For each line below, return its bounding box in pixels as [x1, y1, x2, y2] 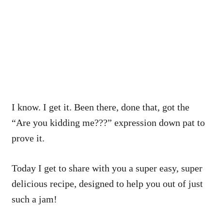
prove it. [12, 132, 45, 143]
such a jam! [12, 193, 60, 204]
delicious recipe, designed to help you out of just [12, 178, 203, 189]
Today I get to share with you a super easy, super [12, 162, 202, 173]
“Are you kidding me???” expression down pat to [12, 117, 205, 128]
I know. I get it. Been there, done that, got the [12, 101, 189, 112]
